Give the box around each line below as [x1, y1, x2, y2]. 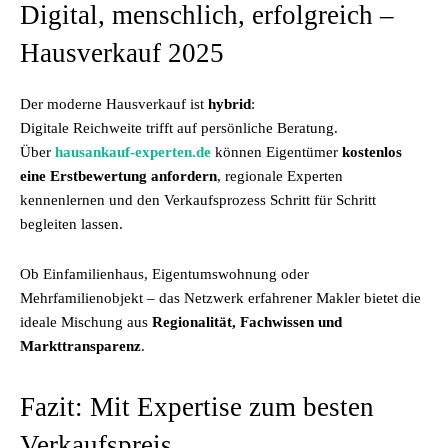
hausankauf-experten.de [55, 144, 211, 160]
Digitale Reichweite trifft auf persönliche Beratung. [20, 120, 338, 136]
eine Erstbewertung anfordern [20, 168, 217, 184]
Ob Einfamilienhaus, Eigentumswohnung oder [20, 266, 309, 282]
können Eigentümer [211, 144, 342, 160]
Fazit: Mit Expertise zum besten [20, 392, 374, 422]
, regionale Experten [217, 168, 343, 184]
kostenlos [342, 144, 402, 160]
